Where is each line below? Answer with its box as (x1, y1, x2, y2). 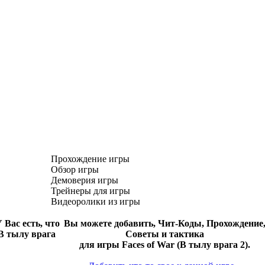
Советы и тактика (125, 228, 204, 239)
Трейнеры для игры (51, 185, 130, 196)
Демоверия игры (51, 174, 118, 185)
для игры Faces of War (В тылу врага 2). (79, 239, 250, 250)
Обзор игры (51, 164, 99, 174)
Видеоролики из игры (51, 196, 140, 206)
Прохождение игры (51, 153, 130, 164)
